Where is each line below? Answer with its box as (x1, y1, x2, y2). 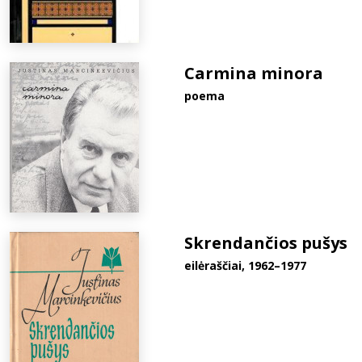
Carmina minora (184, 62, 323, 84)
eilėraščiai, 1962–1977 (184, 258, 306, 273)
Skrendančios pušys (184, 232, 347, 254)
